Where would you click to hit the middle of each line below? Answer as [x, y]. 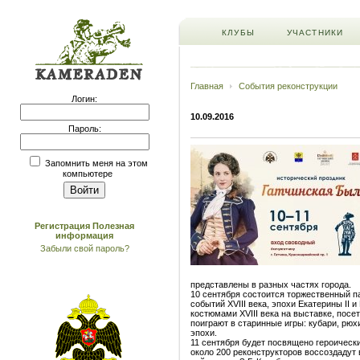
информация [84, 235]
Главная [207, 86]
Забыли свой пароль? [84, 248]
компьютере [87, 174]
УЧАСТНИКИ [315, 33]
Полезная [113, 226]
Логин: [84, 99]
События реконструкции [288, 86]
